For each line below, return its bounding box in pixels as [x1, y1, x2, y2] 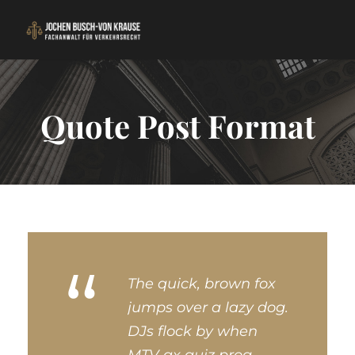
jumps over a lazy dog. [128, 299, 288, 316]
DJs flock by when [128, 323, 258, 340]
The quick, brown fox [128, 275, 276, 292]
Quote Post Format [40, 105, 315, 147]
